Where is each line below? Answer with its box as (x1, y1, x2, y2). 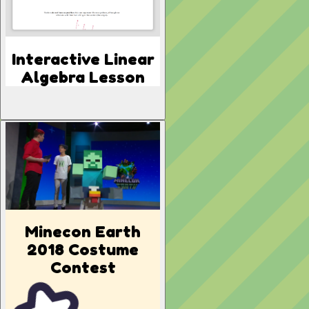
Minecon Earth (25, 221, 141, 242)
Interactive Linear (11, 49, 154, 70)
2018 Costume (27, 239, 139, 260)
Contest (50, 257, 116, 278)
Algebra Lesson (21, 67, 145, 88)
